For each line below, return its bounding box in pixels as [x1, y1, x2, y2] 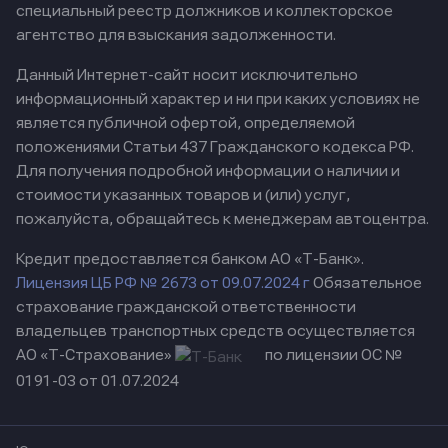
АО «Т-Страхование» [16, 347, 175, 364]
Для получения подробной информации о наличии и [16, 163, 400, 180]
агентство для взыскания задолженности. [16, 27, 336, 44]
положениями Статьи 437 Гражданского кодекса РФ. [16, 139, 414, 156]
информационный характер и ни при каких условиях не [16, 91, 420, 108]
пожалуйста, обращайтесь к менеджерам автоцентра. [16, 211, 429, 228]
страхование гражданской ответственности [16, 299, 356, 316]
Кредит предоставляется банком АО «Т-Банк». [16, 251, 364, 268]
